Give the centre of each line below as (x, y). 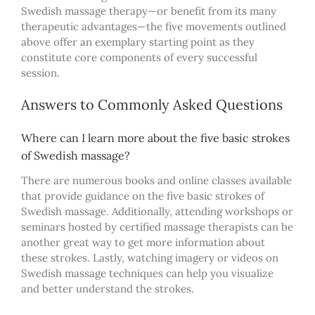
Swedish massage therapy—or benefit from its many (149, 11)
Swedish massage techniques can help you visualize (147, 273)
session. (40, 72)
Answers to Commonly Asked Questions (152, 104)
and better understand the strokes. (108, 288)
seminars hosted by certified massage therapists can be (157, 226)
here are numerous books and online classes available (160, 180)
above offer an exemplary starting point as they (138, 41)
